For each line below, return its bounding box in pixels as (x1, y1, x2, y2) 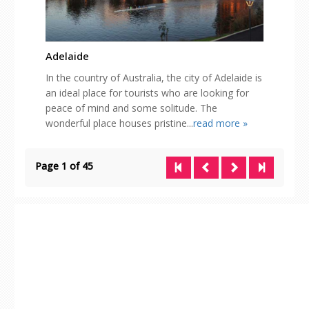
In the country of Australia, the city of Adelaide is (46, 71, 262, 85)
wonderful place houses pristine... (46, 117, 193, 130)
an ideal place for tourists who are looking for (46, 86, 249, 100)
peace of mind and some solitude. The (46, 101, 217, 115)
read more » (193, 117, 248, 130)
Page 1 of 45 (35, 159, 93, 172)
